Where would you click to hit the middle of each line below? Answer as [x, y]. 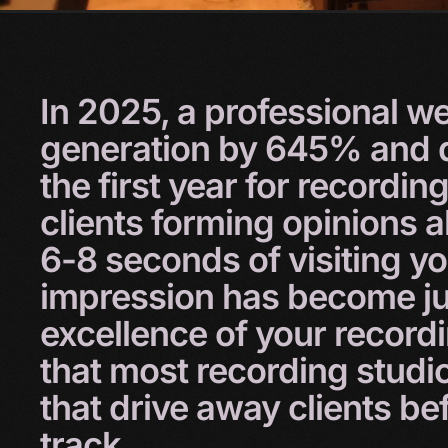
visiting [348, 260]
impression [131, 297]
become [355, 297]
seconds [176, 260]
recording [276, 371]
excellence [127, 334]
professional [305, 112]
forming [216, 223]
